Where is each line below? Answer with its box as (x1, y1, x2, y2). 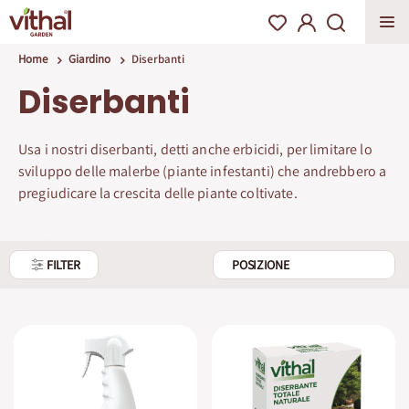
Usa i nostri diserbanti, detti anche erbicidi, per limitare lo (18, 140, 372, 159)
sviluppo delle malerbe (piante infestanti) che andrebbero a (18, 162, 387, 181)
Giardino (68, 51, 110, 67)
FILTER (47, 257, 80, 273)
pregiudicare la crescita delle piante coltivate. (18, 184, 304, 203)
